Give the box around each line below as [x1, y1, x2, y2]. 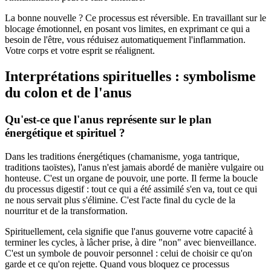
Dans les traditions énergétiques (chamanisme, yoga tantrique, [5, 151, 240, 162]
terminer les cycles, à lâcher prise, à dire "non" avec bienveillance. [5, 237, 256, 247]
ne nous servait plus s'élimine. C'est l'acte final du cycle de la [5, 195, 235, 205]
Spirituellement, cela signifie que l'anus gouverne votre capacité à [5, 226, 253, 237]
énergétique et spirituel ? [5, 126, 125, 140]
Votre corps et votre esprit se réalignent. [5, 45, 155, 56]
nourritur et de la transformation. [5, 206, 128, 216]
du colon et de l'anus [5, 85, 131, 101]
